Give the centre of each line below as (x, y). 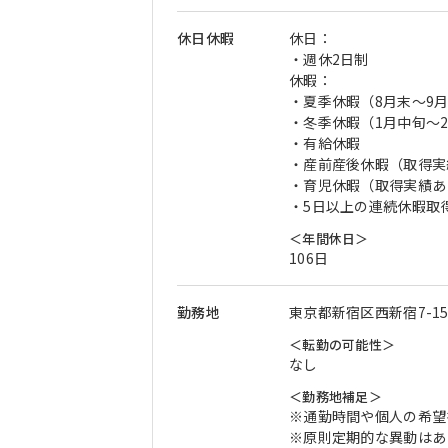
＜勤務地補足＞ (335, 396)
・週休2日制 (329, 59)
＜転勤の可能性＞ (342, 344)
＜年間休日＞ (329, 238)
